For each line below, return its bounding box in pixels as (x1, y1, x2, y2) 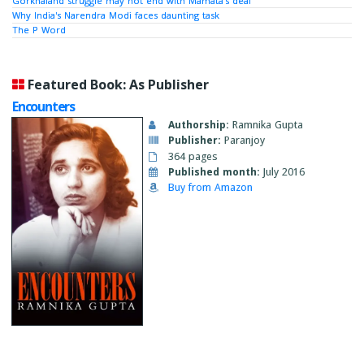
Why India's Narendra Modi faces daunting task (12, 8, 219, 21)
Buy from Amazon (168, 180, 253, 195)
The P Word (12, 24, 66, 37)
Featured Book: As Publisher (28, 75, 209, 93)
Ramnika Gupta (229, 118, 303, 132)
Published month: (168, 164, 260, 179)
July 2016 (263, 164, 305, 179)
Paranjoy (221, 133, 265, 148)
